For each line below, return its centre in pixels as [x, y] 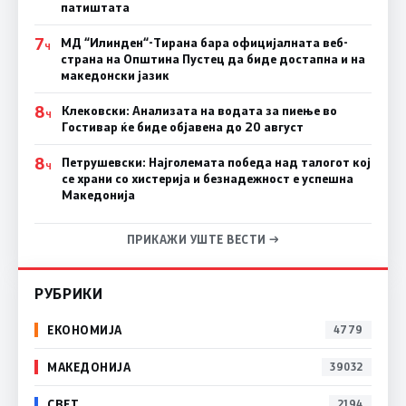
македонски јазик [115, 75]
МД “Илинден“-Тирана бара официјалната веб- [204, 42]
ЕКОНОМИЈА [85, 330]
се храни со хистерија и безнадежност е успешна [207, 178]
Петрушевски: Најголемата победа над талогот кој [216, 162]
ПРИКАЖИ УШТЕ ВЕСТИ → [203, 239]
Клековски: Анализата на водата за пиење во [199, 110]
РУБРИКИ [69, 293]
